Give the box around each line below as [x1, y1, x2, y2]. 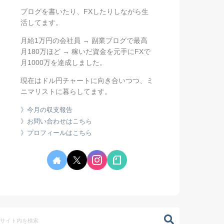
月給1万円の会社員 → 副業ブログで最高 [20, 36, 147, 45]
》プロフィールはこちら [20, 129, 92, 137]
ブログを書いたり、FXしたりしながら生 [20, 7, 148, 16]
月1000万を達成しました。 [20, 58, 106, 67]
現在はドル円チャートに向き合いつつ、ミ [20, 76, 153, 85]
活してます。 [20, 18, 62, 27]
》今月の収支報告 [20, 106, 72, 114]
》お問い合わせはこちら [20, 118, 92, 125]
